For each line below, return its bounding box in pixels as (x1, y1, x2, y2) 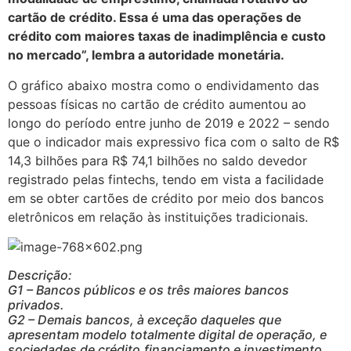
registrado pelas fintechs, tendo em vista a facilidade (8, 171, 324, 187)
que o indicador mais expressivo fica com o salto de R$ (8, 133, 339, 150)
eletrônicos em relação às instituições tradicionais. (8, 208, 308, 225)
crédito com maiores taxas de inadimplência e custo (8, 28, 326, 45)
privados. (8, 296, 64, 313)
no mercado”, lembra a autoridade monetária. (8, 47, 284, 63)
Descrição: (8, 266, 72, 283)
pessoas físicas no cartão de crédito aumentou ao (8, 96, 306, 112)
